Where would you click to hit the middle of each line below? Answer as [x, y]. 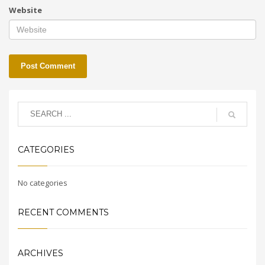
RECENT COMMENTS [63, 212]
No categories [43, 182]
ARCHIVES [41, 253]
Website [25, 10]
